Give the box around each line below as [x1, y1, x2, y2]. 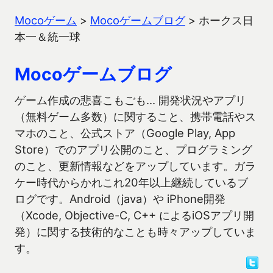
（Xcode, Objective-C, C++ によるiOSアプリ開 [15, 208, 254, 222]
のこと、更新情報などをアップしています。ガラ [15, 159, 256, 172]
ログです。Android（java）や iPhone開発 [15, 192, 225, 205]
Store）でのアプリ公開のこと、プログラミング [15, 143, 252, 156]
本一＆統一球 [15, 30, 80, 43]
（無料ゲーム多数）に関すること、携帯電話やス [15, 110, 256, 123]
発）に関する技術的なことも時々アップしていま [15, 225, 256, 238]
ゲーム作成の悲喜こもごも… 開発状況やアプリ [15, 93, 246, 107]
